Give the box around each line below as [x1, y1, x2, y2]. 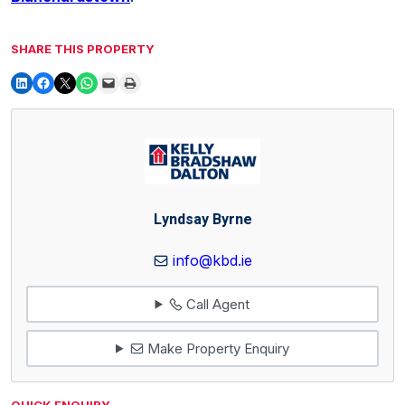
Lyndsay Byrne [153, 208, 252, 231]
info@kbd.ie [172, 251, 252, 270]
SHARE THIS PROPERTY [11, 41, 155, 56]
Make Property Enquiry [143, 339, 289, 357]
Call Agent [183, 295, 250, 313]
